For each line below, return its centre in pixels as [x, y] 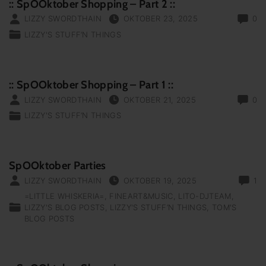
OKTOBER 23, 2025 [161, 19]
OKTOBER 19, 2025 [160, 180]
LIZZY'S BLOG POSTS [65, 207]
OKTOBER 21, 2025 [160, 99]
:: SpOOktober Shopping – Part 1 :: [91, 84]
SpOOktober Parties [58, 166]
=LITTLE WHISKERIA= [64, 196]
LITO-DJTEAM [205, 196]
